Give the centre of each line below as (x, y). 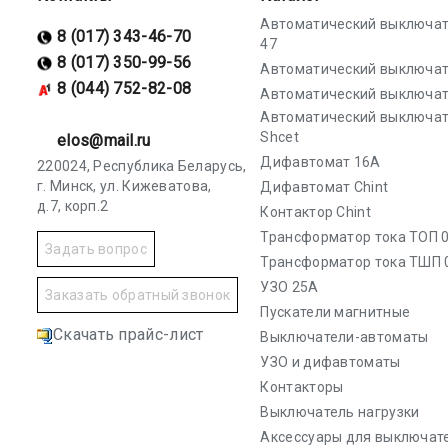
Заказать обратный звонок (138, 295)
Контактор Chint (315, 212)
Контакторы (302, 387)
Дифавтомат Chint (324, 187)
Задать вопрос (96, 249)
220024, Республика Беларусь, (142, 166)
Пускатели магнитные (335, 312)
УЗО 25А (289, 287)
